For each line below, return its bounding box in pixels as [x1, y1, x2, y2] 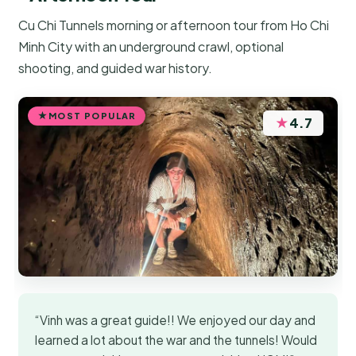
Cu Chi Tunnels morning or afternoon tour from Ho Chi [18, 17, 330, 34]
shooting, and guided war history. [18, 60, 213, 77]
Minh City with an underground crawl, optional [18, 38, 284, 56]
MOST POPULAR [48, 110, 137, 121]
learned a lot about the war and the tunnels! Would [35, 332, 318, 348]
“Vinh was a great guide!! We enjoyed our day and [35, 312, 316, 328]
